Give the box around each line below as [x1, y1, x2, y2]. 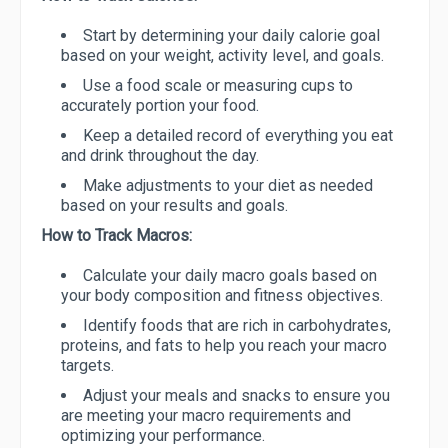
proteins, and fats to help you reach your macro [61, 336, 387, 356]
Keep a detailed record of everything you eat [83, 126, 393, 146]
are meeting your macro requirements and [61, 406, 351, 426]
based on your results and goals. [61, 196, 288, 216]
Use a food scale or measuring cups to [83, 76, 353, 96]
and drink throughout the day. [61, 146, 259, 166]
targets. [61, 356, 114, 376]
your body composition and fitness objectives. [61, 286, 383, 306]
